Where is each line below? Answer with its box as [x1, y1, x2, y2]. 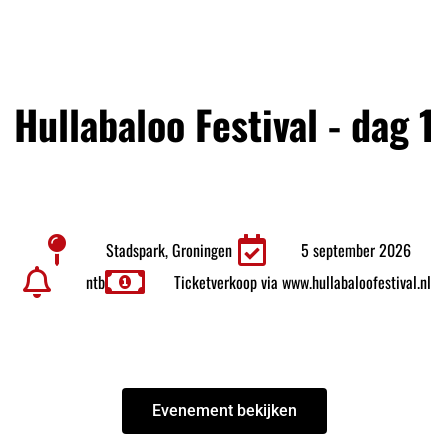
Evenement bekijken [151, 401, 297, 420]
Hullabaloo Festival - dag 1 [14, 94, 434, 154]
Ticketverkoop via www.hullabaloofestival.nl [174, 270, 431, 294]
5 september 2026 [301, 238, 411, 262]
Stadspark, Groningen [106, 238, 232, 262]
